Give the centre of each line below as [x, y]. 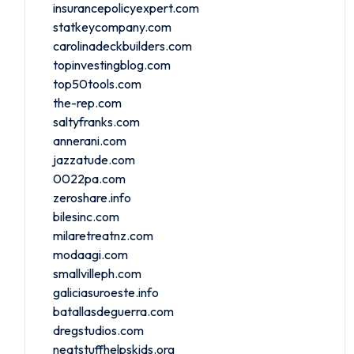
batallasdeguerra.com [113, 311]
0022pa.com [89, 178]
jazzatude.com [94, 159]
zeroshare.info [92, 197]
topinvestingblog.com [112, 64]
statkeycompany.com [112, 26]
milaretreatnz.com [103, 235]
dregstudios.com [98, 330]
